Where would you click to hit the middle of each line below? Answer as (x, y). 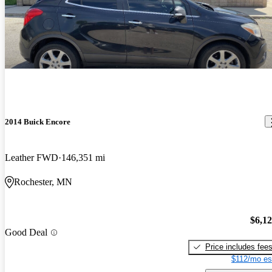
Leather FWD (32, 158)
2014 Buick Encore (38, 121)
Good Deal (26, 233)
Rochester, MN (43, 182)
